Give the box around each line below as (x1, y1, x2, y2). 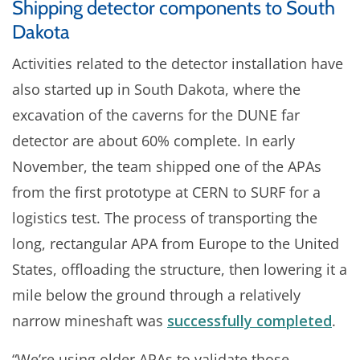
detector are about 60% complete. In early (12, 130, 295, 150)
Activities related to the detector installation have (12, 53, 343, 73)
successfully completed (167, 310, 332, 330)
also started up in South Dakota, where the (12, 79, 301, 99)
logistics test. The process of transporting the (12, 207, 317, 227)
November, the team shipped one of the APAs (12, 156, 321, 176)
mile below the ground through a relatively (12, 284, 301, 305)
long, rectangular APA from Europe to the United (12, 233, 339, 253)
